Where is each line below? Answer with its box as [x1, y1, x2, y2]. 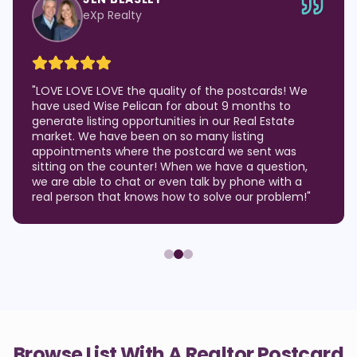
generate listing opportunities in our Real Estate [32, 113, 295, 129]
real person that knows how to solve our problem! [32, 189, 307, 205]
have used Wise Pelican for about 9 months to [32, 98, 291, 114]
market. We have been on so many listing [32, 128, 264, 144]
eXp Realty [83, 7, 142, 23]
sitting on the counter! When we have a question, [32, 159, 308, 175]
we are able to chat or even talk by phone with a [32, 174, 302, 190]
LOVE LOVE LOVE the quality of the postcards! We [36, 83, 308, 99]
